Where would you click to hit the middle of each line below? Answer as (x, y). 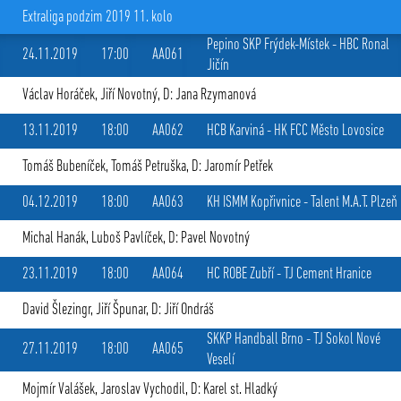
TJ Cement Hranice (328, 274)
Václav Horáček (59, 95)
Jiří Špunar (121, 310)
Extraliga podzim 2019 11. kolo (98, 17)
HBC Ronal (364, 45)
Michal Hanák (54, 239)
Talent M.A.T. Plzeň (354, 203)
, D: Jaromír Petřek (230, 167)
